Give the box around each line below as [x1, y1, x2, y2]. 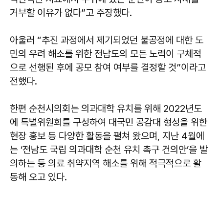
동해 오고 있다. [10, 171, 69, 183]
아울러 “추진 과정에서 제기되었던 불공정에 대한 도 [10, 34, 203, 46]
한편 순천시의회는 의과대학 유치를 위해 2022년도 [10, 102, 202, 114]
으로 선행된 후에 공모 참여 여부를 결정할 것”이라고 [10, 61, 206, 73]
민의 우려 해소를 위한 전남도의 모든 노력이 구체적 [10, 47, 201, 60]
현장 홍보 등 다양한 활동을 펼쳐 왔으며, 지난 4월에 [10, 130, 204, 142]
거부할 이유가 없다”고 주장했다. [10, 6, 134, 19]
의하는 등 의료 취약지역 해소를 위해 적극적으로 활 [10, 157, 201, 169]
